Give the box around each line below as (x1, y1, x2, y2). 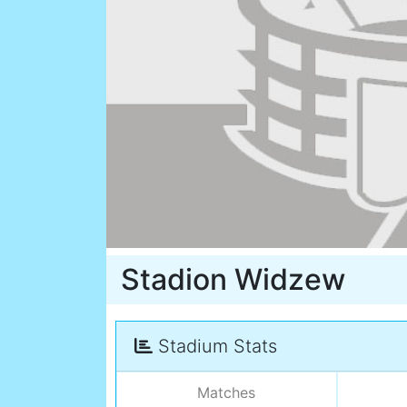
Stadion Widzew (121, 262, 345, 298)
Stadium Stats (153, 335, 277, 358)
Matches (197, 383, 256, 402)
